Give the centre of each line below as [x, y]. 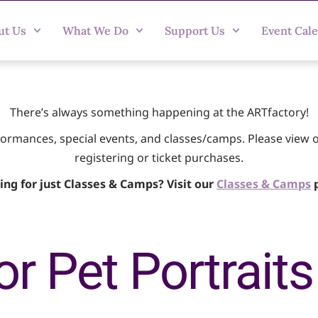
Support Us [194, 31]
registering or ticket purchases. [159, 158]
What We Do [95, 31]
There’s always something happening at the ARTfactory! [159, 112]
